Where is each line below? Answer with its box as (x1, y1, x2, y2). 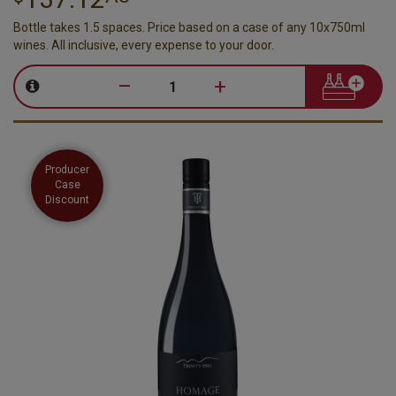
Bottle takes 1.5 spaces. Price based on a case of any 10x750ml (13, 19, 365, 34)
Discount (45, 194, 89, 206)
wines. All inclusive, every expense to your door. (13, 37, 274, 52)
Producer (45, 164, 89, 176)
